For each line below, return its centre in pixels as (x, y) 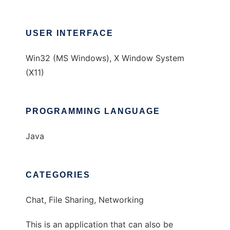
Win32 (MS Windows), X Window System (105, 58)
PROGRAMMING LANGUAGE (93, 111)
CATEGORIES (58, 175)
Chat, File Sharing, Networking (85, 200)
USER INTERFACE (70, 33)
